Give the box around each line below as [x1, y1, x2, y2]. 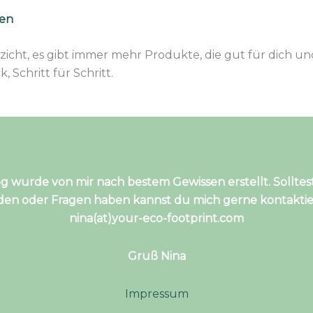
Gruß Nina [127, 249, 186, 263]
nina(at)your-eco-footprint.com [69, 211, 244, 225]
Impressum [124, 286, 189, 300]
